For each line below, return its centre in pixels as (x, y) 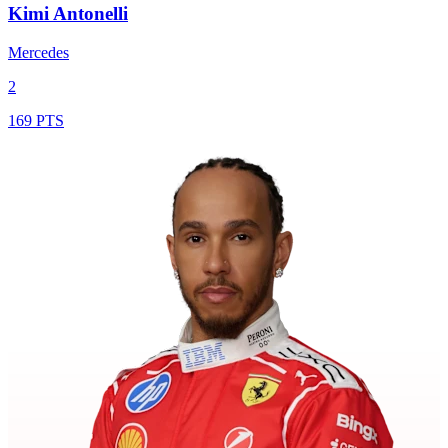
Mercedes (38, 53)
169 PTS (36, 121)
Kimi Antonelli (68, 14)
